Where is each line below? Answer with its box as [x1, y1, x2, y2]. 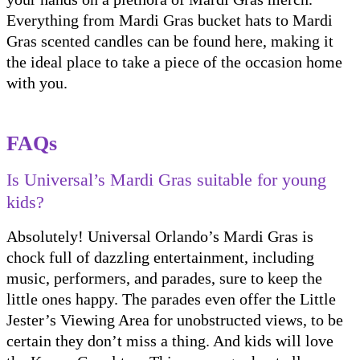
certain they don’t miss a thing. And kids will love [6, 331, 333, 350]
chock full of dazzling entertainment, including [6, 247, 314, 266]
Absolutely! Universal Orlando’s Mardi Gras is [6, 227, 313, 245]
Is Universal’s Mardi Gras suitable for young [6, 169, 326, 190]
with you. [6, 73, 72, 92]
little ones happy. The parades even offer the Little [6, 289, 336, 308]
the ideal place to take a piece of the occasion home [6, 52, 342, 71]
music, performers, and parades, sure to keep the [6, 268, 322, 287]
